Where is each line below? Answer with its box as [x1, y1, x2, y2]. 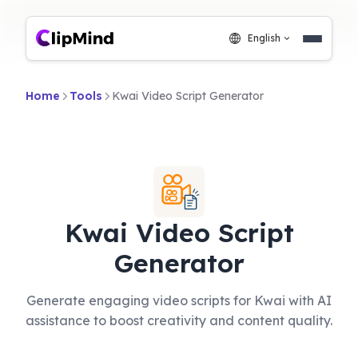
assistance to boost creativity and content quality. [26, 312, 332, 328]
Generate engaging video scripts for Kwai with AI [26, 292, 332, 308]
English [248, 32, 280, 44]
